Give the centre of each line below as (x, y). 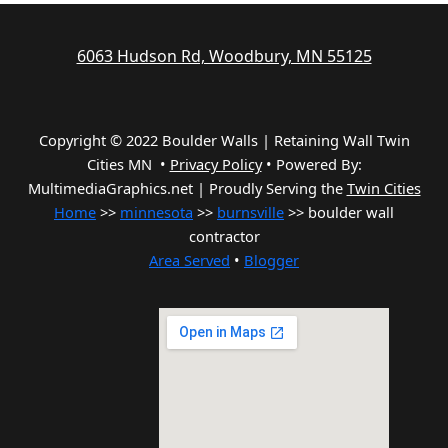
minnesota (156, 212)
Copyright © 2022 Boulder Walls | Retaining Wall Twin (224, 140)
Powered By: (318, 164)
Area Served (189, 260)
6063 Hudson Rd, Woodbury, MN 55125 (224, 56)
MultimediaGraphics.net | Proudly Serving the (187, 188)
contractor (224, 236)
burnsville (250, 212)
